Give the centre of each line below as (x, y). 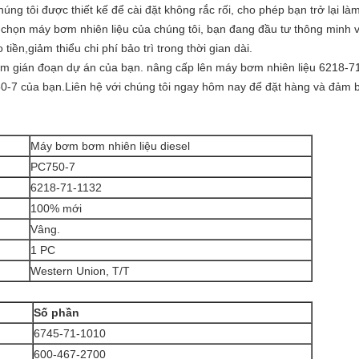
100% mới (56, 208)
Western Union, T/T (80, 271)
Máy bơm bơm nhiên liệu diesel (110, 146)
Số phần (56, 313)
